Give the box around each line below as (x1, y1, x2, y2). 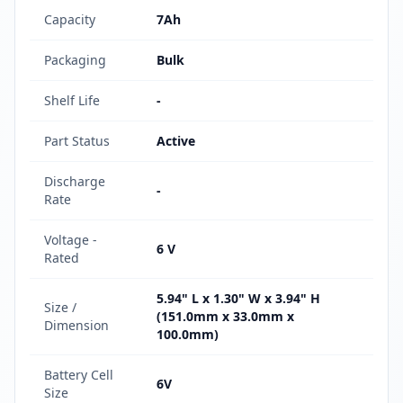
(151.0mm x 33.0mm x (157, 308, 294, 325)
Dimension (44, 317, 109, 334)
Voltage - (44, 231, 97, 248)
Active (157, 132, 195, 149)
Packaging (44, 51, 106, 68)
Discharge (44, 173, 105, 190)
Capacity (44, 11, 95, 28)
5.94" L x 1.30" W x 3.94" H (157, 290, 320, 307)
